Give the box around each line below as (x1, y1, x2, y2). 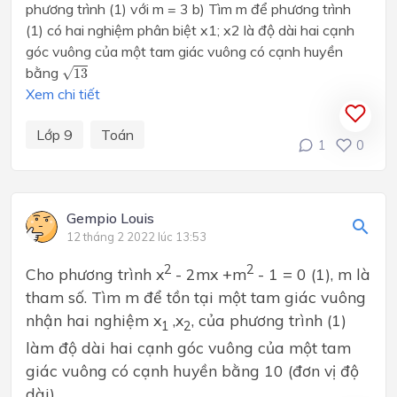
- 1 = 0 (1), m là (258, 264, 370, 284)
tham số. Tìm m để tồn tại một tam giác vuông (26, 287, 366, 307)
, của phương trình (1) (191, 310, 346, 331)
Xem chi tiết (26, 85, 100, 104)
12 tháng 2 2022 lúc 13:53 (66, 230, 206, 245)
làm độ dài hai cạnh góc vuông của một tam (26, 337, 351, 357)
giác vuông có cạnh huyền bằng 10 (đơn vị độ (26, 360, 359, 380)
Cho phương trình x (26, 264, 164, 284)
